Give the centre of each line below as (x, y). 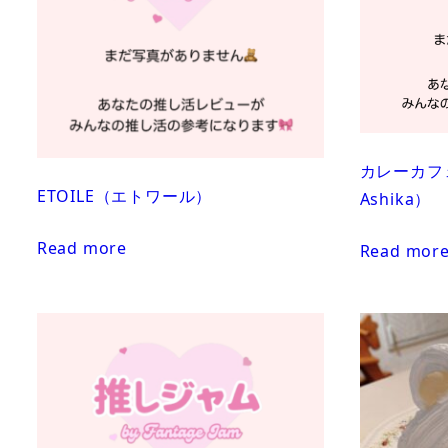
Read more (81, 247)
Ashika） (395, 198)
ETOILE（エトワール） (124, 195)
